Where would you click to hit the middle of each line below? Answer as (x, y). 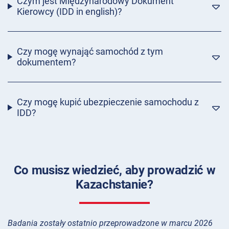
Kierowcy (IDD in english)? (69, 12)
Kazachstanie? (114, 185)
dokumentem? (46, 62)
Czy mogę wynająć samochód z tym (90, 52)
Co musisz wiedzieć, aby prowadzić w (114, 170)
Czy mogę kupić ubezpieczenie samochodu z (108, 102)
